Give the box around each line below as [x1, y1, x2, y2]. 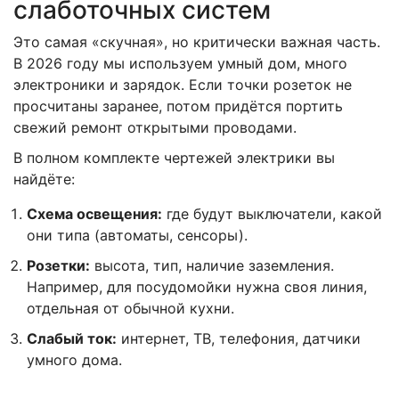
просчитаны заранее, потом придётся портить [13, 96, 343, 115]
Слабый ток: [27, 329, 117, 347]
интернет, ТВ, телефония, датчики [117, 329, 361, 347]
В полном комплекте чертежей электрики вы [13, 148, 335, 167]
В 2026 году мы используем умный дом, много [13, 53, 347, 72]
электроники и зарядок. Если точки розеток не [13, 75, 352, 94]
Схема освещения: [27, 204, 162, 223]
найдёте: [13, 169, 75, 188]
